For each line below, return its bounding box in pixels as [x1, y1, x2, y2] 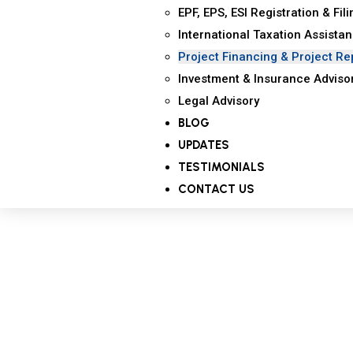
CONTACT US [177, 182, 255, 196]
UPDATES [177, 138, 229, 152]
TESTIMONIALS [177, 160, 265, 174]
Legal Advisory [177, 94, 259, 108]
